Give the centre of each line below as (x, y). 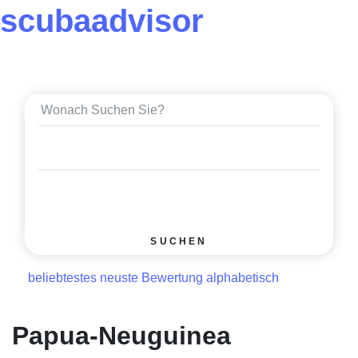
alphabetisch (243, 278)
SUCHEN (179, 241)
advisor (147, 21)
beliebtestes (62, 278)
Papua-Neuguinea (121, 336)
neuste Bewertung (151, 278)
